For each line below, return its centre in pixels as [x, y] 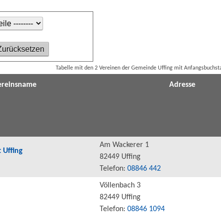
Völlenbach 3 [120, 185]
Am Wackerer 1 [124, 145]
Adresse [182, 85]
